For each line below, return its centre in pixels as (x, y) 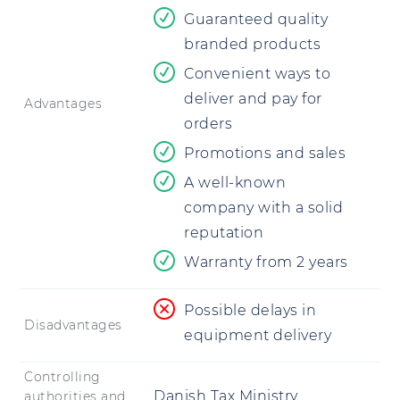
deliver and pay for (253, 99)
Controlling (62, 377)
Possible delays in (250, 311)
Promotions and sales (265, 154)
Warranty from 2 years (266, 262)
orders (208, 124)
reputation (224, 233)
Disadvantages (73, 325)
